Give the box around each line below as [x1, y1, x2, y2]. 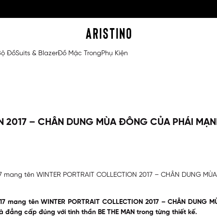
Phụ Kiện [101, 50, 128, 57]
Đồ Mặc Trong [58, 50, 101, 57]
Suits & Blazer [15, 50, 58, 57]
